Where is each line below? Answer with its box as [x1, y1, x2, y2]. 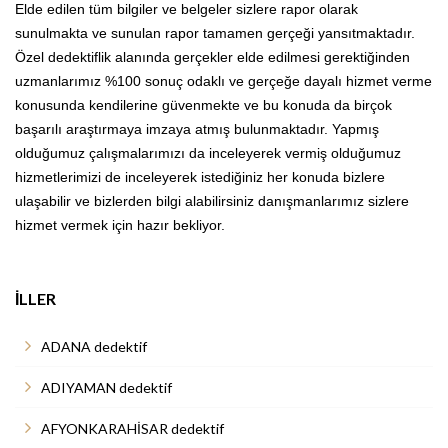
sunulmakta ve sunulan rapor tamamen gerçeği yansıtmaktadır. [15, 24, 415, 41]
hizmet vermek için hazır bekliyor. [15, 216, 225, 233]
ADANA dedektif [41, 337, 147, 355]
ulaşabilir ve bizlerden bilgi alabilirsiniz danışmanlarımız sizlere [15, 192, 409, 209]
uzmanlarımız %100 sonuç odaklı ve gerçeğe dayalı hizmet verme [15, 72, 432, 89]
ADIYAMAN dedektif [41, 378, 172, 396]
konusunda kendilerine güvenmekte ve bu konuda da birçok [15, 96, 392, 113]
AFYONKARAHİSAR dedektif [41, 419, 224, 437]
